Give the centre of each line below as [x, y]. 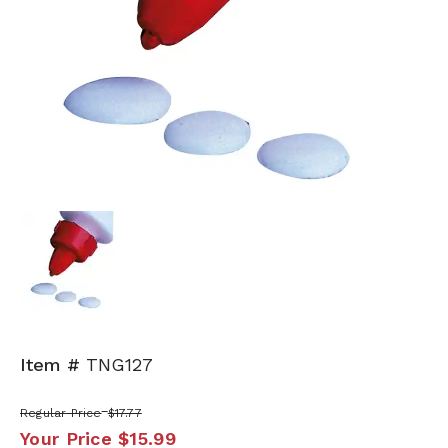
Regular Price [61, 413]
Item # [50, 364]
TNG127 [119, 364]
